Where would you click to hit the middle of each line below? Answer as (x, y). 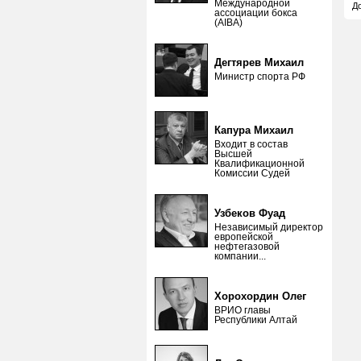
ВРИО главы (243, 310)
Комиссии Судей (252, 173)
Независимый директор (269, 227)
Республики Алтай (256, 320)
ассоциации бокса (256, 13)
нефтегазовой (247, 247)
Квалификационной (259, 164)
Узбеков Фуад (250, 213)
